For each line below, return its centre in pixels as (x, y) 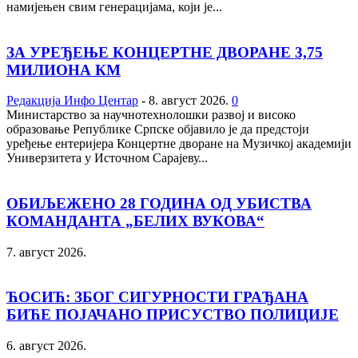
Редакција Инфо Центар (72, 101)
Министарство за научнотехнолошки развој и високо (151, 115)
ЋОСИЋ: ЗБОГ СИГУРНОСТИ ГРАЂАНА (157, 297)
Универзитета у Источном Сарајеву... (107, 158)
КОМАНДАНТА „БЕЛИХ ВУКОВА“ (135, 221)
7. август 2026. (46, 252)
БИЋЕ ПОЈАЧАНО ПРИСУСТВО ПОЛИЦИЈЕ (173, 315)
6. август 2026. (46, 346)
